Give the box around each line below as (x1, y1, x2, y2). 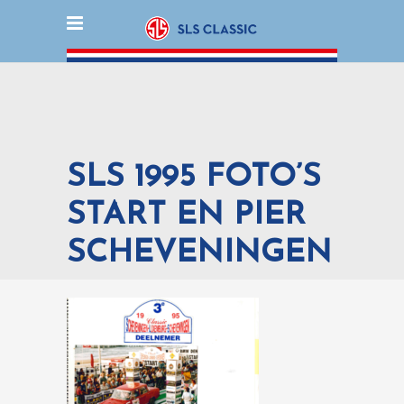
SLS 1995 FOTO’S (67, 162, 321, 194)
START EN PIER (67, 200, 306, 232)
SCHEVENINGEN (67, 238, 332, 270)
